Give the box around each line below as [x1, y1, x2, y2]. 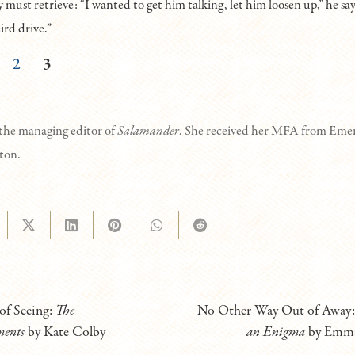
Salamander [116, 121, 179, 140]
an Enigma [246, 323, 305, 343]
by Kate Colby [25, 323, 106, 343]
